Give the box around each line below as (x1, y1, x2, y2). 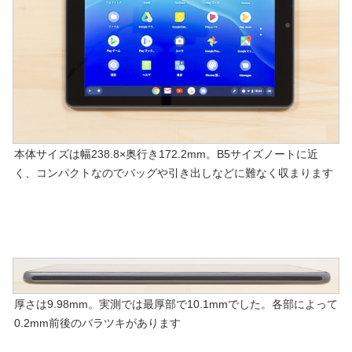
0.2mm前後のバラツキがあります (14, 317, 181, 329)
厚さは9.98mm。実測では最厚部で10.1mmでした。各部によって (14, 298, 338, 310)
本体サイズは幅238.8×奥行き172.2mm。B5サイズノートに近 (14, 148, 318, 160)
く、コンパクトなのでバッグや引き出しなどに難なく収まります (14, 167, 333, 179)
